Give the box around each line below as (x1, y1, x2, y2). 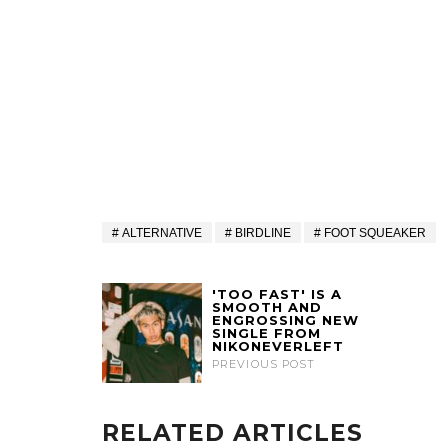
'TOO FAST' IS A (212, 286, 342, 303)
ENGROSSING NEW (212, 312, 359, 329)
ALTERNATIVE (122, 226, 202, 241)
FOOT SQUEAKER (324, 226, 426, 241)
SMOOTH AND (212, 299, 322, 316)
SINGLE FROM (212, 325, 321, 342)
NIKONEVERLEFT (212, 338, 344, 355)
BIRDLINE (235, 226, 291, 241)
